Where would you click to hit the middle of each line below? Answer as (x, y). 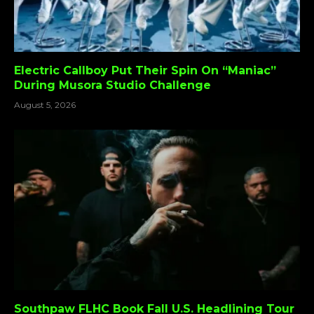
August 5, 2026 (45, 104)
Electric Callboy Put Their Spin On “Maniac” (145, 70)
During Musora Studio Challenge (112, 85)
